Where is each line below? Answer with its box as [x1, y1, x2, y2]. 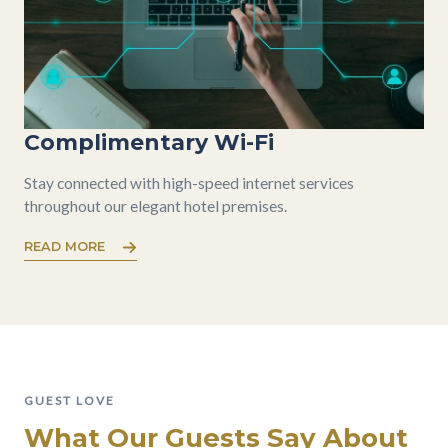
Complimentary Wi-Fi [24, 129, 274, 156]
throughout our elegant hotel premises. [24, 197, 287, 215]
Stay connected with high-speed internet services [24, 174, 354, 192]
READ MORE [24, 239, 105, 254]
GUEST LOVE [24, 392, 115, 408]
